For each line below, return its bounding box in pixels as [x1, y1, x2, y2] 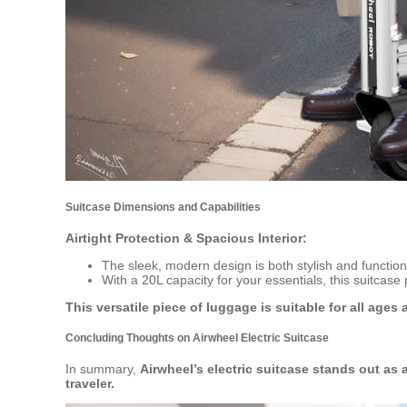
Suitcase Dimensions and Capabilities [65, 201, 261, 213]
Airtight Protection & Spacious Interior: [65, 230, 307, 245]
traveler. [65, 375, 114, 391]
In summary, [65, 361, 140, 376]
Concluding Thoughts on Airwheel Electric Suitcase [65, 332, 329, 344]
